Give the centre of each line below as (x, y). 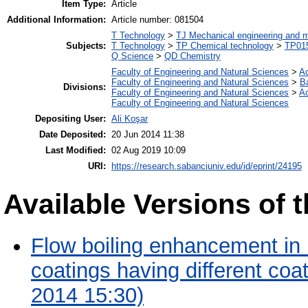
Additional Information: (56, 20)
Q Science (132, 56)
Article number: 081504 (157, 20)
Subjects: (86, 46)
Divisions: (85, 87)
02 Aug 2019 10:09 (148, 151)
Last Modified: (76, 151)
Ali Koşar (130, 119)
